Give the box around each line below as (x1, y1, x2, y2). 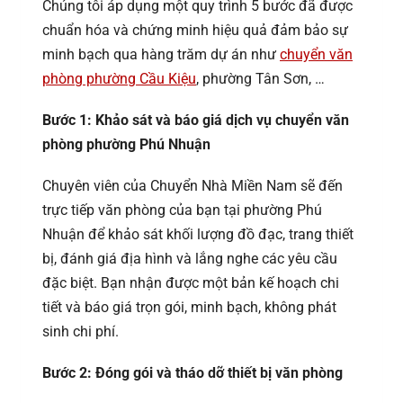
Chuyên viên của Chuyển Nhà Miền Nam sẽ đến (42, 176, 343, 194)
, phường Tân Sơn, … (196, 69, 325, 87)
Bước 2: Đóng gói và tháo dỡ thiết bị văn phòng (42, 364, 343, 382)
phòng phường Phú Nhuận (42, 135, 210, 153)
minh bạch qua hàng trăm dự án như (42, 45, 280, 63)
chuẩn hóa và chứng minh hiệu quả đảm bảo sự (42, 21, 348, 39)
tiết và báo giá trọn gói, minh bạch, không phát (42, 298, 336, 316)
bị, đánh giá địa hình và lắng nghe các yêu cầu (42, 249, 337, 267)
